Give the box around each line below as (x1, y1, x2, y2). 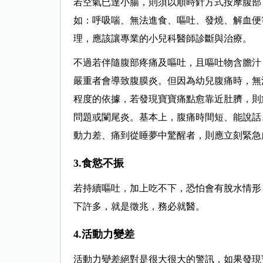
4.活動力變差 (73, 228, 134, 240)
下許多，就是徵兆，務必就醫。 (73, 201, 205, 211)
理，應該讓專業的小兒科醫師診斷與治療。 (73, 33, 252, 43)
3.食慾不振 (73, 157, 124, 169)
